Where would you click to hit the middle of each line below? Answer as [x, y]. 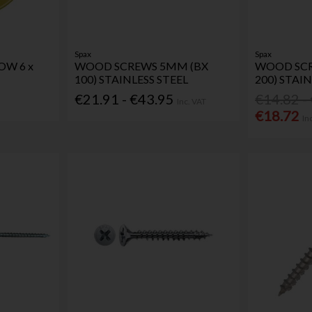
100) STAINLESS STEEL [132, 79]
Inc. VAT [192, 101]
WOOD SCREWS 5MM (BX [142, 66]
